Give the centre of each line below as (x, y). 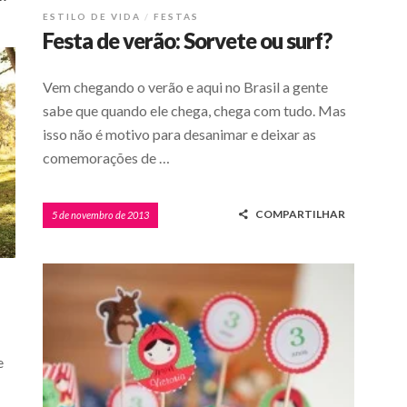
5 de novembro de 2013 (100, 215)
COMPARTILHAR (301, 214)
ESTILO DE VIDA (92, 17)
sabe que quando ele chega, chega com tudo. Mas (194, 111)
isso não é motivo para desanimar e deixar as (179, 134)
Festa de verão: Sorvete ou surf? (187, 41)
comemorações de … (106, 158)
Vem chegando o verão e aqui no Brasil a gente (185, 87)
